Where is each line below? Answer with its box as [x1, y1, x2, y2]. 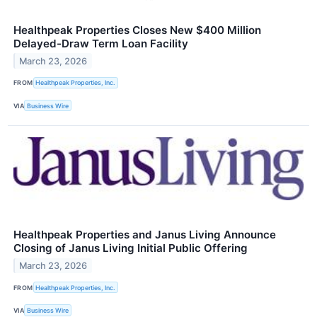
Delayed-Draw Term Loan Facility [13, 36, 188, 50]
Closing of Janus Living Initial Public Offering [13, 241, 248, 255]
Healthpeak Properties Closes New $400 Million [13, 23, 261, 37]
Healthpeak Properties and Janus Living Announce [13, 228, 276, 242]
